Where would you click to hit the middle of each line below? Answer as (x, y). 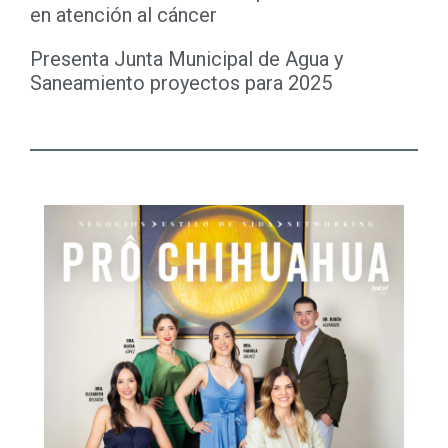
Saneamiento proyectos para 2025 (181, 83)
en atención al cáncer (123, 15)
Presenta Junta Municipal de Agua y (186, 59)
